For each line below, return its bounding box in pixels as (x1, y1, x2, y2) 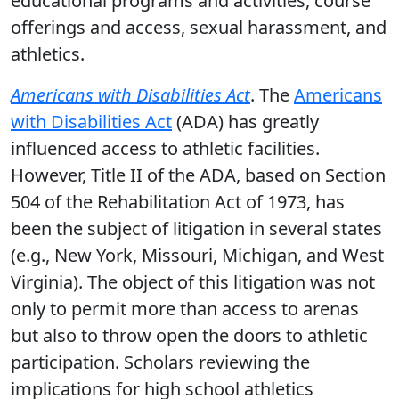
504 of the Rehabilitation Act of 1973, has (11, 190, 345, 214)
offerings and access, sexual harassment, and (11, 15, 387, 39)
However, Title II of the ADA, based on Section (11, 163, 386, 187)
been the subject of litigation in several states (11, 216, 382, 240)
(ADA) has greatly (172, 110, 319, 134)
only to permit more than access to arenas (11, 297, 359, 321)
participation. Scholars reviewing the (11, 350, 310, 374)
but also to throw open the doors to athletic (11, 323, 368, 347)
